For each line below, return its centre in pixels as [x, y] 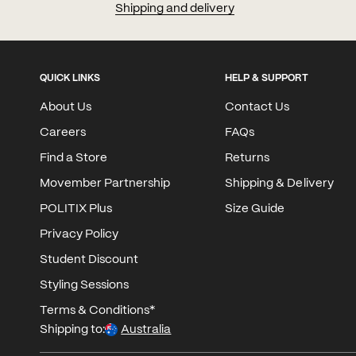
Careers [63, 133]
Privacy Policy [79, 235]
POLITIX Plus [76, 209]
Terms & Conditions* [98, 311]
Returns [248, 159]
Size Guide [255, 209]
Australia [146, 330]
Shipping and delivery [175, 9]
